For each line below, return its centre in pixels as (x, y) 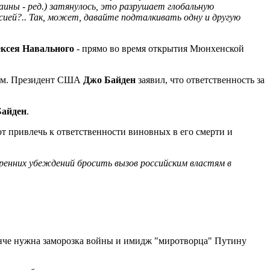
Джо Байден (109, 80)
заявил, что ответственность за (200, 80)
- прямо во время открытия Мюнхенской (159, 48)
